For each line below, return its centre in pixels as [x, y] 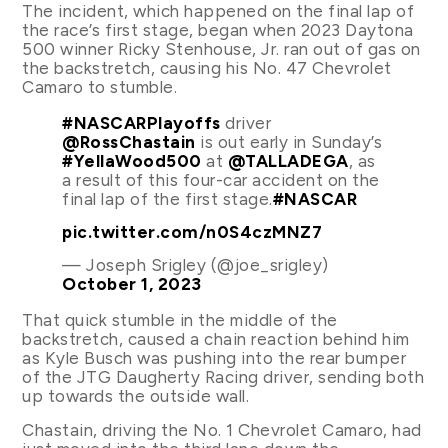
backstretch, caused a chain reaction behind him [216, 339]
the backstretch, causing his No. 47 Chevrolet [207, 67]
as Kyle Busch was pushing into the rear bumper [214, 358]
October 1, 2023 [132, 284]
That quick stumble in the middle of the [180, 320]
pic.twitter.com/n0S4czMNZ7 [192, 232]
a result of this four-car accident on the [221, 179]
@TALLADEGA [288, 160]
